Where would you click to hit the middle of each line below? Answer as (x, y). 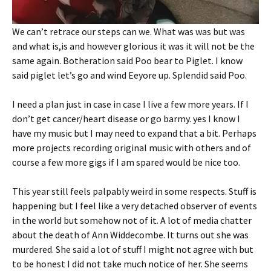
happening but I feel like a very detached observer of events (135, 206)
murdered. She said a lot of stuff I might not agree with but (133, 250)
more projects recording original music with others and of (132, 148)
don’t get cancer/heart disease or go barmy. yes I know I (126, 119)
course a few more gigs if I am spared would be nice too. (126, 162)
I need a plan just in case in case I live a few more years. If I (130, 104)
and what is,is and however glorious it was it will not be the (133, 46)
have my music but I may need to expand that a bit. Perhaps (134, 133)
